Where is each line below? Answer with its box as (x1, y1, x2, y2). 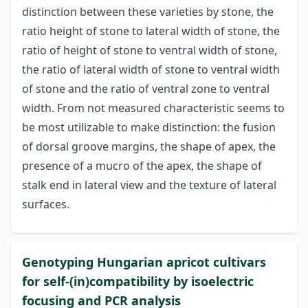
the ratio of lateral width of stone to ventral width (22, 62, 280, 78)
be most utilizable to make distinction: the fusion (22, 120, 276, 135)
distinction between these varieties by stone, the (22, 4, 274, 20)
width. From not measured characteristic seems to (22, 100, 285, 116)
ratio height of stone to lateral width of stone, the (22, 23, 280, 39)
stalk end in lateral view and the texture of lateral (22, 177, 276, 193)
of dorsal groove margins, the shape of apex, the (22, 139, 276, 155)
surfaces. (22, 197, 69, 212)
